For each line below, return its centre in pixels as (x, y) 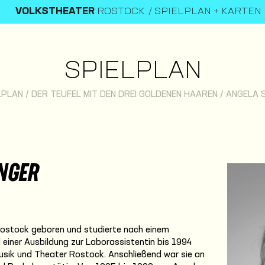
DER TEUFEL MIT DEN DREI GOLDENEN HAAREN (124, 95)
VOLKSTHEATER (55, 12)
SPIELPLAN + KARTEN (208, 12)
